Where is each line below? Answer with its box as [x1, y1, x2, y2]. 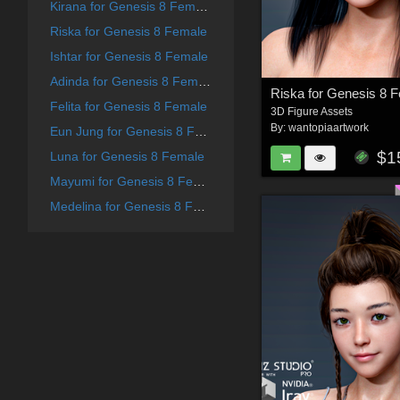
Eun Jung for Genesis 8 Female [194, 124, 207, 139]
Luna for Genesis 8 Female [49, 149, 204, 164]
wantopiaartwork [288, 121, 370, 135]
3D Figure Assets [271, 105, 354, 119]
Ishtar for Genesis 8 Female [49, 49, 208, 64]
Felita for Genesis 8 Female [49, 99, 207, 114]
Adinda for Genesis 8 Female [197, 74, 211, 89]
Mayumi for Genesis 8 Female [192, 174, 205, 189]
